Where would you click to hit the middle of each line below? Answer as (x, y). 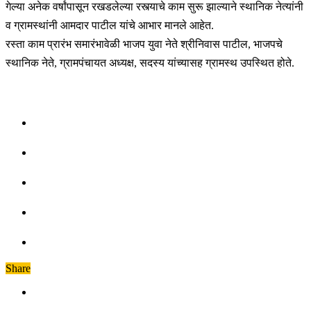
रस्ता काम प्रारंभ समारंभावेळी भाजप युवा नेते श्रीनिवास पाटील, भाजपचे (144, 44)
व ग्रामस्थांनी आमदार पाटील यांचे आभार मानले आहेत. (110, 25)
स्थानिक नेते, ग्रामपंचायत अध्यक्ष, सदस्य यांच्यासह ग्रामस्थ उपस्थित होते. (150, 62)
